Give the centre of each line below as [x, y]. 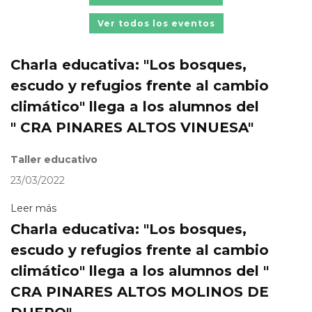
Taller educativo [54, 160]
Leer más [33, 209]
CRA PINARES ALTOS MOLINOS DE [140, 292]
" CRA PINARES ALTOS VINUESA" [132, 128]
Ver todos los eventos [156, 24]
